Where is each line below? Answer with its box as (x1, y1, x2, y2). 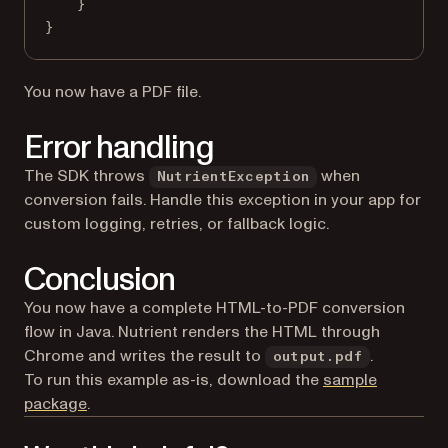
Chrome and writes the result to (24, 344, 265, 367)
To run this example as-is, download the (24, 368, 323, 391)
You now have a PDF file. (24, 80, 201, 103)
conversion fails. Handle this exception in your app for (24, 188, 421, 211)
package (24, 392, 87, 415)
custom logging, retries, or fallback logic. (24, 212, 329, 235)
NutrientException (157, 169, 310, 184)
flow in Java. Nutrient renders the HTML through (24, 320, 380, 343)
